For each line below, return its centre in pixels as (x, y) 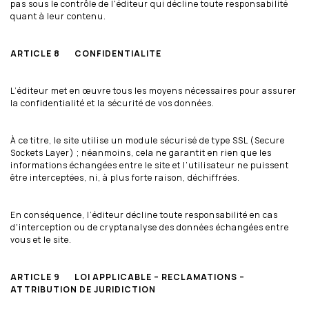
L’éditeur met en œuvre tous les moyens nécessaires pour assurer (153, 90)
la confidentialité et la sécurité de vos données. (112, 103)
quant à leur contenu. (58, 16)
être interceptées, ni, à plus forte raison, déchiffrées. (125, 177)
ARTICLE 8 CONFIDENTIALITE (86, 53)
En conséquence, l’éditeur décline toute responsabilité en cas (144, 215)
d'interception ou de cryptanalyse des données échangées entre (150, 227)
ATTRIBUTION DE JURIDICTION (83, 289)
